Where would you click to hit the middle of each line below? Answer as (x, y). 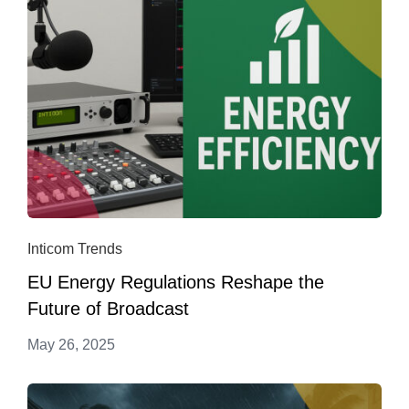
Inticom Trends (75, 249)
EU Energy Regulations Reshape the (176, 283)
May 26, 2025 (71, 345)
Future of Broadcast (108, 309)
